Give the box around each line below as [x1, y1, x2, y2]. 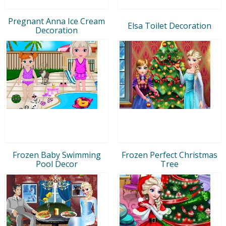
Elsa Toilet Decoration [128, 20, 211, 31]
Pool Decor [35, 158, 78, 169]
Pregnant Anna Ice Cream [8, 15, 105, 27]
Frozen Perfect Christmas [122, 149, 217, 160]
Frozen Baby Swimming [12, 149, 101, 160]
